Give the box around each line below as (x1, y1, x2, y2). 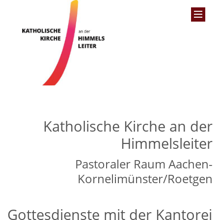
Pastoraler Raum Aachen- (75, 155, 213, 172)
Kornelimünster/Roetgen (78, 170, 213, 187)
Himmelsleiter (121, 133, 213, 153)
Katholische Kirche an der (43, 116, 213, 136)
